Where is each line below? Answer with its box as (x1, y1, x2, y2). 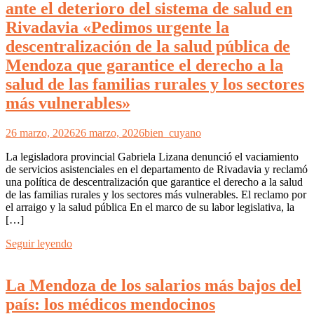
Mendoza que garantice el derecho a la (6, 55, 283, 74)
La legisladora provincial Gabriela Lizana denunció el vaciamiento (6, 150, 299, 163)
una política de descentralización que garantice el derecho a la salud (6, 175, 303, 188)
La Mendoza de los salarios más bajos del (6, 276, 301, 295)
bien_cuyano (144, 126, 201, 139)
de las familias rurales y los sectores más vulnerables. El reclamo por (6, 188, 306, 200)
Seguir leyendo (6, 237, 72, 250)
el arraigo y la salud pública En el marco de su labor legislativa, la (6, 200, 294, 213)
